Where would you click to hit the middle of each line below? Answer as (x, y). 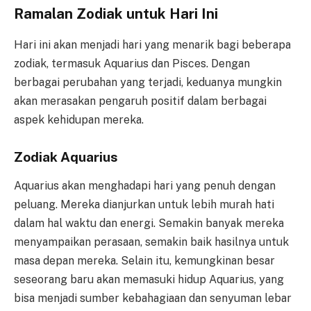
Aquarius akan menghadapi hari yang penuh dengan (145, 186)
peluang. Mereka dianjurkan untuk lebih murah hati (144, 205)
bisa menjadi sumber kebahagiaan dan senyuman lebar (153, 299)
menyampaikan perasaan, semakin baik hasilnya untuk (151, 242)
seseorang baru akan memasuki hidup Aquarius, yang (149, 280)
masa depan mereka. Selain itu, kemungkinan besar (144, 261)
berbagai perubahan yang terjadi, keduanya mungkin (148, 82)
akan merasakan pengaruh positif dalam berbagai (140, 101)
